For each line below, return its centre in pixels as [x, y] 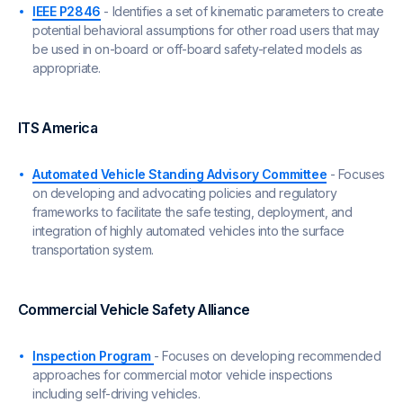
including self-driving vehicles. [116, 393]
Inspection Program [94, 355]
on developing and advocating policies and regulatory [185, 193]
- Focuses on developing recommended [268, 355]
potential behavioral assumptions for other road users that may [206, 30]
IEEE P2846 [67, 11]
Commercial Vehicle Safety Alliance [134, 309]
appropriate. [67, 67]
